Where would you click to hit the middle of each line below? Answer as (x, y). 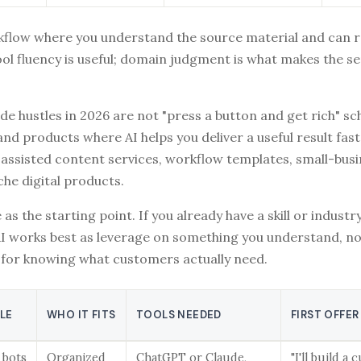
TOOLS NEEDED (179, 314)
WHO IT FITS (81, 314)
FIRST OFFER (325, 314)
